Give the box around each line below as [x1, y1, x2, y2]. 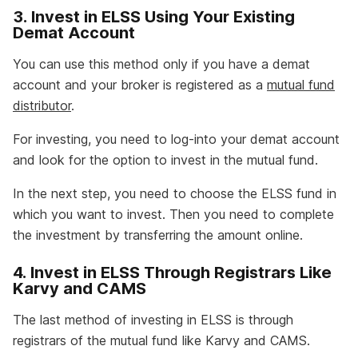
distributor [13, 97, 71, 114]
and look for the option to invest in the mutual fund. [13, 152, 318, 169]
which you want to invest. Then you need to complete [13, 206, 334, 223]
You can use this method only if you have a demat [13, 56, 310, 73]
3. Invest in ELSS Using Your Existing [13, 7, 295, 27]
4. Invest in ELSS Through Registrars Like [13, 263, 332, 283]
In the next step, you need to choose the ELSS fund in [13, 185, 336, 202]
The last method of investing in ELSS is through [13, 312, 293, 328]
